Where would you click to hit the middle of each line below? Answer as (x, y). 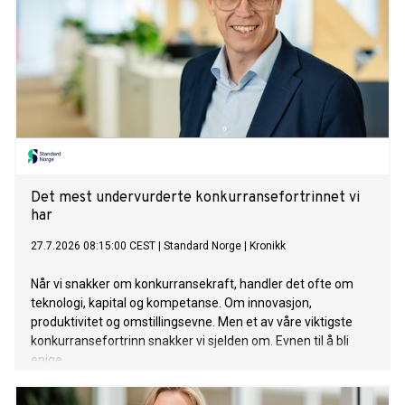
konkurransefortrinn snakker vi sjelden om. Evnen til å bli (190, 341)
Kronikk (268, 246)
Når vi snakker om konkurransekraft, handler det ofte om (192, 284)
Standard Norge (202, 246)
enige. (48, 360)
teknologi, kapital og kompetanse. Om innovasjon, (171, 303)
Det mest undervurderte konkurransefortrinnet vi (195, 198)
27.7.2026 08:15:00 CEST (93, 246)
